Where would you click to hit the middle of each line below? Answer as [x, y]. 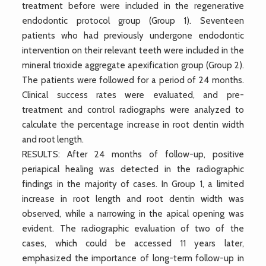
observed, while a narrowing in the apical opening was [133, 213]
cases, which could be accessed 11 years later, [133, 243]
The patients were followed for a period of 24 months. [133, 80]
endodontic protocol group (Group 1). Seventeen [133, 20]
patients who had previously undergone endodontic [133, 35]
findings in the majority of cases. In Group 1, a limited [133, 184]
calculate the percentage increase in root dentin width [133, 124]
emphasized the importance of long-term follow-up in [133, 258]
